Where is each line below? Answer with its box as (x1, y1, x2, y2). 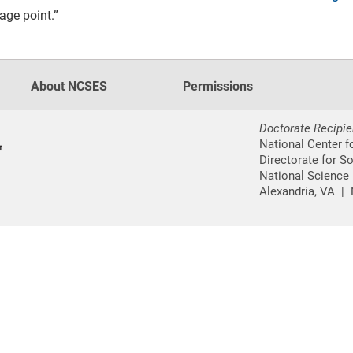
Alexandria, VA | (258, 184, 347, 199)
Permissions (182, 79, 253, 94)
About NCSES (31, 79, 107, 94)
